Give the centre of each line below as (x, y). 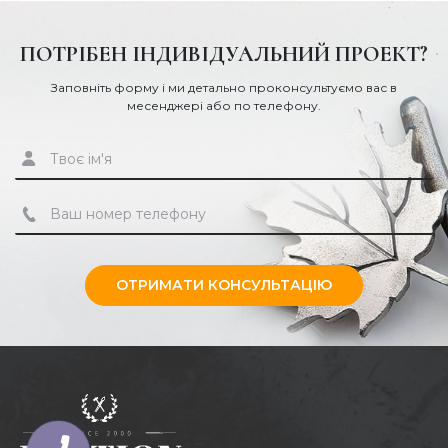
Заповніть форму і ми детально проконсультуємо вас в (224, 88)
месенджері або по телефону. (224, 106)
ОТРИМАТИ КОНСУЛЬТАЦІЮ (224, 285)
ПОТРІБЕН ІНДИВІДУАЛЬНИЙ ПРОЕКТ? (224, 54)
